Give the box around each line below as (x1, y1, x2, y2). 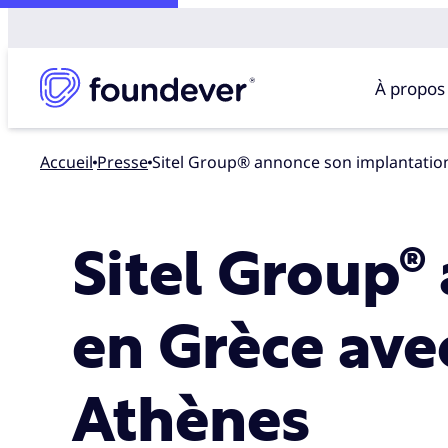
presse (107, 150, 148, 173)
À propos (375, 76, 446, 100)
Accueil (40, 150, 93, 173)
